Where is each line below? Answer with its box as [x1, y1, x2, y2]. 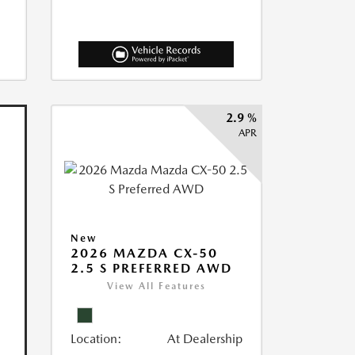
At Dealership [166, 330, 242, 346]
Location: [70, 330, 122, 346]
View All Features [106, 280, 206, 292]
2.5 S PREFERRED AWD [70, 260, 232, 276]
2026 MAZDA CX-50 [70, 245, 218, 261]
